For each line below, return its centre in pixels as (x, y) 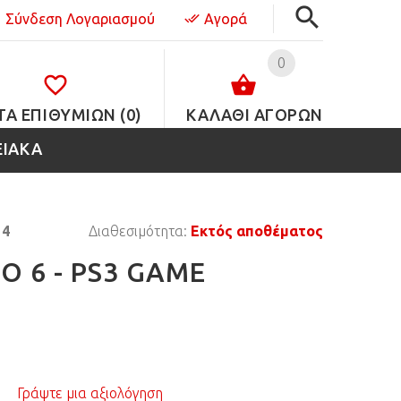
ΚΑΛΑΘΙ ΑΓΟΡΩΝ (254, 115)
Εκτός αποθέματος (257, 231)
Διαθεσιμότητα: (140, 231)
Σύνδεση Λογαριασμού (80, 19)
